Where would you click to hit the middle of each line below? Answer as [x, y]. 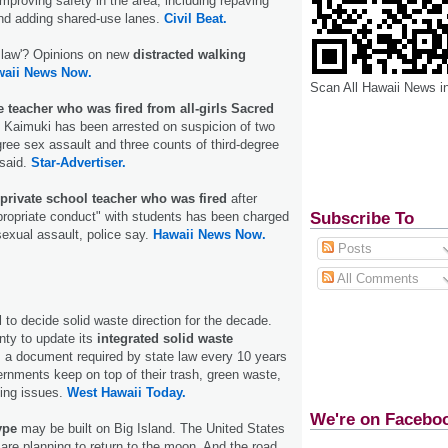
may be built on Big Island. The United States [153, 429]
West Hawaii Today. [126, 393]
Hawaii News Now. [207, 235]
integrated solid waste [165, 339]
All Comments [376, 278]
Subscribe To [362, 218]
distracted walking [189, 55]
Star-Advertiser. [78, 163]
